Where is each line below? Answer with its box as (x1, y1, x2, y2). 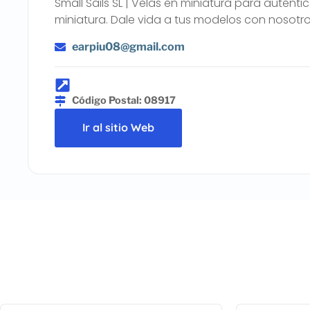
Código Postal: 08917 (72, 94, 176, 107)
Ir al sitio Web (82, 120, 155, 135)
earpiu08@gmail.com (72, 39, 185, 53)
